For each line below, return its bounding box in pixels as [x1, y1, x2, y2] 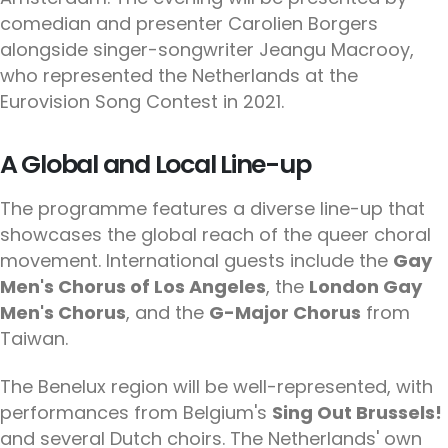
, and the [126, 300, 209, 326]
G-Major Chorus [209, 300, 361, 326]
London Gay [309, 274, 422, 300]
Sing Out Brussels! [272, 399, 442, 425]
